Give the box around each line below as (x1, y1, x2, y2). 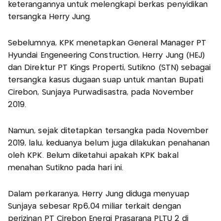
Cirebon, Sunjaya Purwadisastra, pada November (8, 89, 193, 97)
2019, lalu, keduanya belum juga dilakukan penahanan (8, 140, 210, 147)
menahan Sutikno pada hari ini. (8, 164, 123, 172)
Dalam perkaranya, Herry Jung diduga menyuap (8, 190, 189, 198)
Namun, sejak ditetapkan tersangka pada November (8, 127, 209, 135)
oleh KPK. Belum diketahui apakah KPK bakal (8, 152, 179, 160)
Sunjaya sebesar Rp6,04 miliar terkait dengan (8, 203, 181, 211)
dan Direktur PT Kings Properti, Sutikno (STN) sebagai (8, 64, 211, 72)
